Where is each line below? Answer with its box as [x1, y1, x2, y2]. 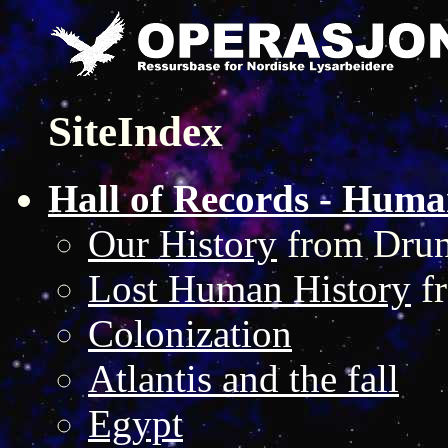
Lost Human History [88, 266, 411, 310]
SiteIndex [48, 107, 223, 155]
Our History [88, 221, 277, 265]
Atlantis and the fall [88, 356, 399, 400]
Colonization [88, 311, 292, 355]
